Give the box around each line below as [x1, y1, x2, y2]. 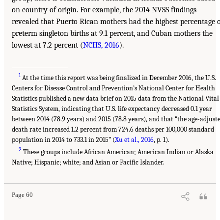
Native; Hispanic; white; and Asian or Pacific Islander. [12, 158, 165, 167]
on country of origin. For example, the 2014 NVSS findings [12, 5, 196, 15]
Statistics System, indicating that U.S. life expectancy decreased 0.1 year [12, 105, 212, 113]
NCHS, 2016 [83, 41, 119, 50]
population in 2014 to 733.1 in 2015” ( [12, 136, 115, 144]
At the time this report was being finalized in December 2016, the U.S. [21, 74, 217, 82]
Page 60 [12, 192, 33, 199]
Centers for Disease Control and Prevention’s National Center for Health [12, 84, 215, 93]
